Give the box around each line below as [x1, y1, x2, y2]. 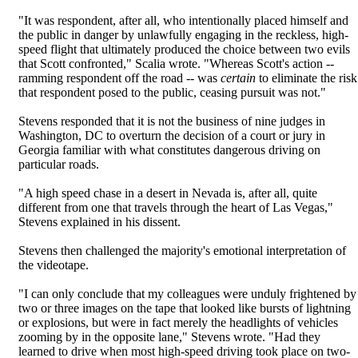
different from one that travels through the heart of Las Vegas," [18, 201, 333, 214]
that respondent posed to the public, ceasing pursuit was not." [18, 86, 326, 99]
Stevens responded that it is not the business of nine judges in [18, 114, 325, 128]
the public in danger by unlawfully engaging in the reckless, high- [18, 28, 348, 42]
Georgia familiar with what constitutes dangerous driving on [18, 143, 320, 157]
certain [221, 71, 256, 85]
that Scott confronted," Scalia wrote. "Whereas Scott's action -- [18, 57, 334, 70]
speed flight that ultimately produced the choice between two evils [18, 42, 350, 56]
